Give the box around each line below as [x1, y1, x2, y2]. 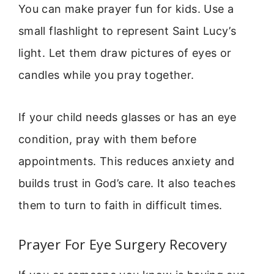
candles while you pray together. [18, 68, 194, 82]
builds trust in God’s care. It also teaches [18, 176, 236, 190]
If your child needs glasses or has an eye [18, 110, 237, 124]
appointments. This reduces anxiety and [18, 154, 235, 168]
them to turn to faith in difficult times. [18, 198, 223, 212]
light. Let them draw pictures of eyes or [18, 46, 232, 60]
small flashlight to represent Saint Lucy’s [18, 24, 237, 38]
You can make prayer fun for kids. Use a [18, 2, 234, 16]
